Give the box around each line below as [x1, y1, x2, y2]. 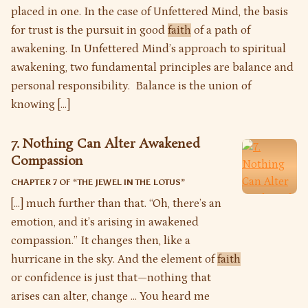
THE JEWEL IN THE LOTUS [77, 177, 181, 187]
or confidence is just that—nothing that [11, 270, 211, 285]
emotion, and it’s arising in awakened [11, 214, 199, 229]
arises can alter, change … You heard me [11, 289, 210, 303]
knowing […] [11, 97, 70, 111]
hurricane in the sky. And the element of [11, 252, 217, 266]
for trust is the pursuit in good [11, 23, 168, 37]
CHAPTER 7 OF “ [11, 177, 78, 187]
